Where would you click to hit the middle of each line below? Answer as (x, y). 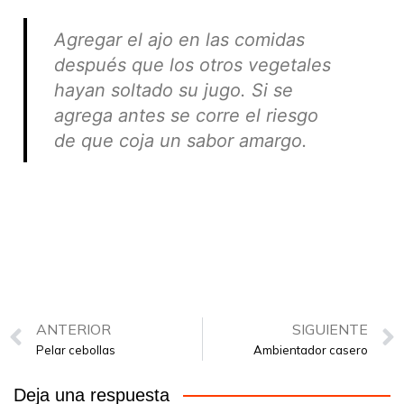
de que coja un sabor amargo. (181, 140)
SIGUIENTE (330, 330)
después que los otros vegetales (193, 64)
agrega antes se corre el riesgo (186, 115)
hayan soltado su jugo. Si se (174, 90)
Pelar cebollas (76, 350)
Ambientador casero (311, 350)
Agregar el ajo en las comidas (179, 39)
